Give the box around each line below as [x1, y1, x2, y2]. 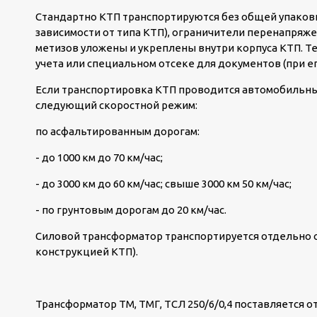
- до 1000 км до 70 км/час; [35, 151, 163, 163]
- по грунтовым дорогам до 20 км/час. [35, 204, 226, 216]
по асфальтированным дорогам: [35, 125, 200, 137]
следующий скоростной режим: [35, 99, 197, 111]
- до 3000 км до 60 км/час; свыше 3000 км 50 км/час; [35, 178, 292, 190]
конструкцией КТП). [35, 246, 138, 258]
